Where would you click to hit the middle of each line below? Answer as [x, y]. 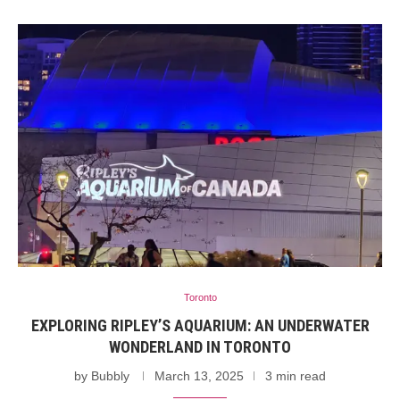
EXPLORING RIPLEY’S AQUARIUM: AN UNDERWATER [200, 325]
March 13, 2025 [199, 375]
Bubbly [110, 375]
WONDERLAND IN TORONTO [200, 346]
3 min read [296, 375]
